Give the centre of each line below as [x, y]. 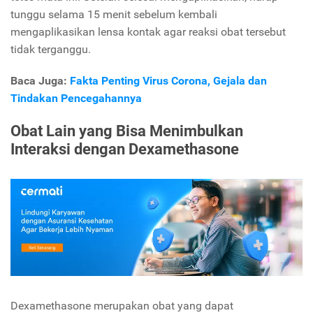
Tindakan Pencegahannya [76, 99]
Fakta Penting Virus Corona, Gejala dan [168, 81]
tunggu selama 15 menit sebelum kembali [114, 15]
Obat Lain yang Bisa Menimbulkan [127, 130]
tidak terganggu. [52, 50]
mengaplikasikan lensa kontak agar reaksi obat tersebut [148, 32]
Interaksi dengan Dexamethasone [125, 148]
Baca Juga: [40, 81]
